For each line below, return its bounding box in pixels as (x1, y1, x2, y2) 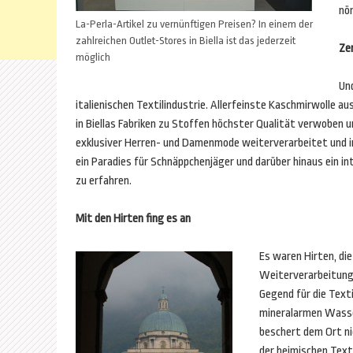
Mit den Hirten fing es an (76, 212, 191, 225)
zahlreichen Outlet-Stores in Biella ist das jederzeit (76, 35, 295, 46)
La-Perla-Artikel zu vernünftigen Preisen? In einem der (76, 18, 313, 30)
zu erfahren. (76, 174, 132, 188)
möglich (76, 51, 110, 63)
